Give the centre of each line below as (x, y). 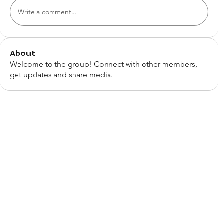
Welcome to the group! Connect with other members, (103, 64)
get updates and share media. (61, 75)
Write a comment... (47, 11)
